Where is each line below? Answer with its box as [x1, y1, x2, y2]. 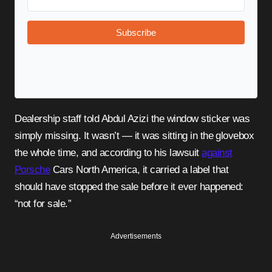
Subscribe [116, 27, 156, 38]
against [202, 147, 233, 159]
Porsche [15, 164, 50, 176]
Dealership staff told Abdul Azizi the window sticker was [15, 113, 22, 125]
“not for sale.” [15, 198, 72, 210]
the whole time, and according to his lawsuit [15, 147, 202, 159]
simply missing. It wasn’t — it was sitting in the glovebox [15, 130, 254, 142]
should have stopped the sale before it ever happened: [15, 181, 243, 193]
